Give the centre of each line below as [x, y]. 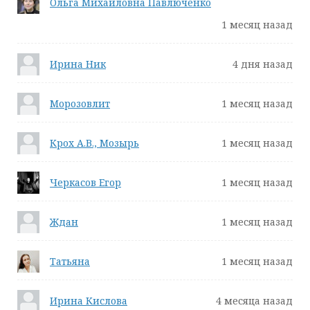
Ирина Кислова [89, 301]
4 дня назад [263, 64]
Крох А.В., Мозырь [94, 143]
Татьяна [70, 261]
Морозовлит [80, 103]
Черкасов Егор [85, 182]
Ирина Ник [78, 64]
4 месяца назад [254, 301]
